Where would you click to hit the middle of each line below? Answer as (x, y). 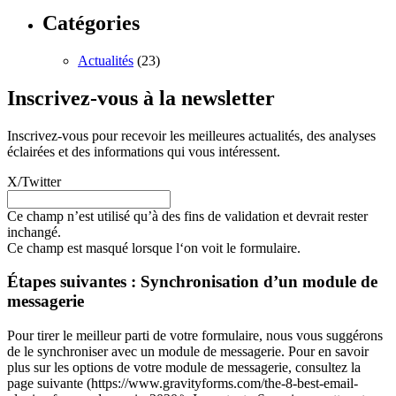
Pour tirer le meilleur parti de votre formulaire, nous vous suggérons (195, 335)
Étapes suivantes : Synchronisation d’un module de (192, 282)
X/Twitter (34, 181)
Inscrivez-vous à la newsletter (141, 98)
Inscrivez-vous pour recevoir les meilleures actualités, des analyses (191, 135)
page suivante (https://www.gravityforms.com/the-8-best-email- (183, 383)
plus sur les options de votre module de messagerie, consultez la (184, 367)
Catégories (91, 23)
